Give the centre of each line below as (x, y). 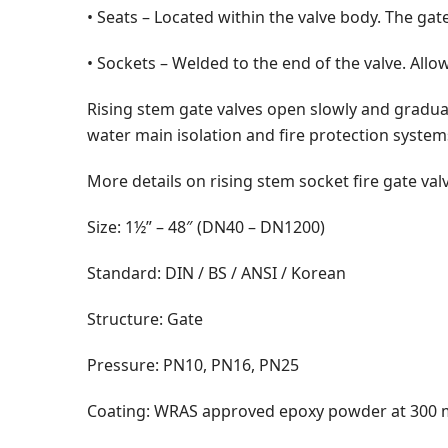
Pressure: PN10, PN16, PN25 (193, 364)
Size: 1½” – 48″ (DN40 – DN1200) (206, 226)
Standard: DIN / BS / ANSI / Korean (216, 272)
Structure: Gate (145, 318)
